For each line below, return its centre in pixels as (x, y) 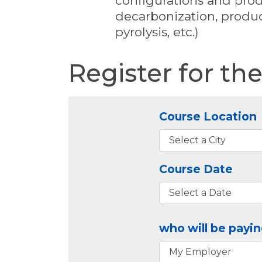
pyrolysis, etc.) (157, 32)
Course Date (196, 169)
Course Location (208, 116)
